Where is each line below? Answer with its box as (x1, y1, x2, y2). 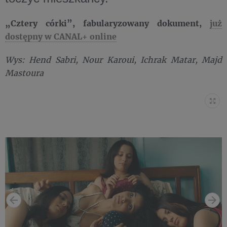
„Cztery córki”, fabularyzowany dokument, (5, 18, 210, 29)
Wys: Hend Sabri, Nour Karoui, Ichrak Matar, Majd (5, 54, 222, 65)
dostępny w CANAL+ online (5, 31, 117, 42)
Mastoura (5, 67, 44, 79)
